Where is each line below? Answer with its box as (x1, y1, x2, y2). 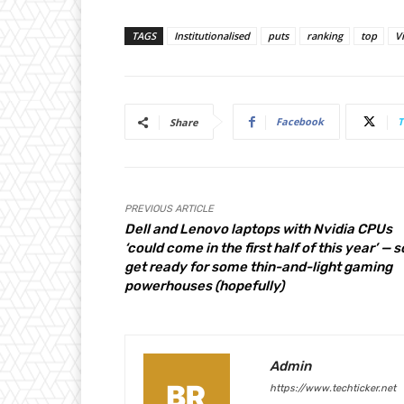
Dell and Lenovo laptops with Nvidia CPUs (124, 221, 392, 238)
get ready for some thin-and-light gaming (124, 259, 392, 276)
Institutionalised (174, 29, 250, 43)
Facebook (276, 115, 324, 129)
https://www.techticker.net (270, 382, 396, 395)
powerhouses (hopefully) (124, 278, 284, 295)
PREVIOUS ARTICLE (124, 203, 214, 216)
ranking (307, 29, 343, 43)
